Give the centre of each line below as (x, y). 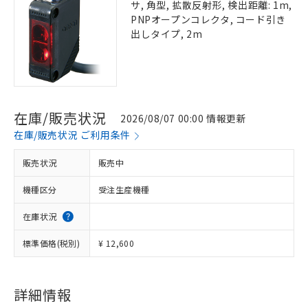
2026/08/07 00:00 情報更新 (184, 118)
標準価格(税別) (52, 243)
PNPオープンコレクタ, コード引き (208, 19)
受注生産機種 (124, 189)
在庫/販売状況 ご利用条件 (72, 135)
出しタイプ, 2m (167, 34)
